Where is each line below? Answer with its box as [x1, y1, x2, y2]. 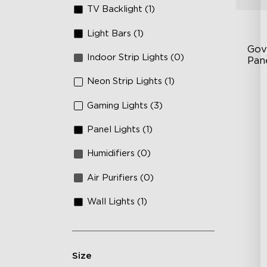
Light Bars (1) [87, 29, 144, 38]
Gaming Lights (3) [87, 101, 163, 110]
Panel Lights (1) [87, 125, 153, 135]
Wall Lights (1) [87, 197, 148, 207]
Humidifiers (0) [87, 149, 151, 159]
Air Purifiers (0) [87, 173, 154, 182]
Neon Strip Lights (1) [87, 77, 175, 86]
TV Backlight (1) [87, 5, 156, 14]
